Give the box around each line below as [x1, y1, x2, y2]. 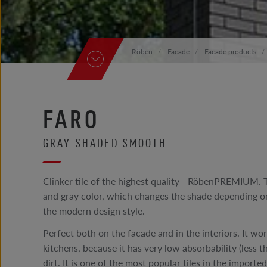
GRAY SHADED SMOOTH [43, 136, 167, 149]
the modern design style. [43, 204, 145, 218]
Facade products [204, 46, 256, 57]
